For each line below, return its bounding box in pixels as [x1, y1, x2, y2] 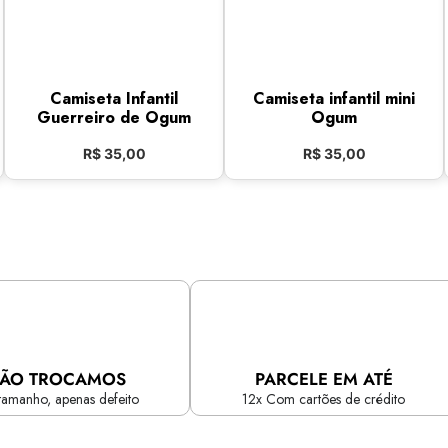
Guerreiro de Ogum [37, 106, 191, 129]
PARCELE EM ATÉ [254, 367, 393, 391]
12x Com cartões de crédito [242, 389, 406, 409]
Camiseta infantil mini [253, 87, 415, 110]
